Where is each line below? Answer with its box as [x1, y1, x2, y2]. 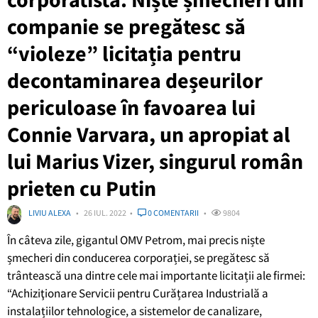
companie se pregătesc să [7, 12, 246, 40]
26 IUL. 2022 [84, 207, 126, 218]
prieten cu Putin [7, 174, 156, 202]
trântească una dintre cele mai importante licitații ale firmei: [7, 268, 305, 283]
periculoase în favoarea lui [7, 93, 256, 121]
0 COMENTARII [146, 207, 199, 218]
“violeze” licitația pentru [7, 39, 241, 67]
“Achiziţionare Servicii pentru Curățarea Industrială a [7, 285, 268, 301]
